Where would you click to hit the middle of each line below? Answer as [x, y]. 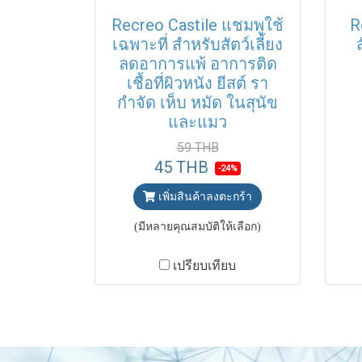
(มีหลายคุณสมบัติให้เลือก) [198, 227]
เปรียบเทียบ [204, 265]
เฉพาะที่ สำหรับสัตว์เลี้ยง [198, 44]
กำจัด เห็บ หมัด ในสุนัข [198, 103]
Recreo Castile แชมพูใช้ [198, 25]
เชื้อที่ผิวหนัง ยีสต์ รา [198, 83]
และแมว [198, 122]
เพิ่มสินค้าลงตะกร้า [206, 197]
